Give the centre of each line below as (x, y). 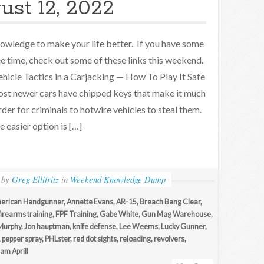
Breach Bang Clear (170, 202)
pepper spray (22, 239)
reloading (135, 239)
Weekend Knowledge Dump (118, 179)
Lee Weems (138, 227)
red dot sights (95, 239)
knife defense (94, 227)
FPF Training (76, 214)
